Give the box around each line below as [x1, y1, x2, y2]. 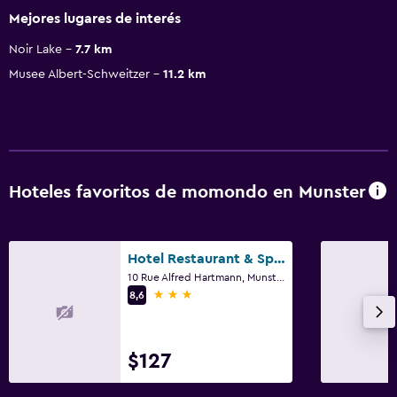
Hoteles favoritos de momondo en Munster [9, 183, 366, 202]
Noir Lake [9, 43, 62, 56]
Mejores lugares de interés [9, 11, 181, 26]
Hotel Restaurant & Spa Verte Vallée [274, 251, 285, 266]
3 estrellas [152, 286, 217, 301]
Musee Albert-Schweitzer [9, 67, 150, 81]
